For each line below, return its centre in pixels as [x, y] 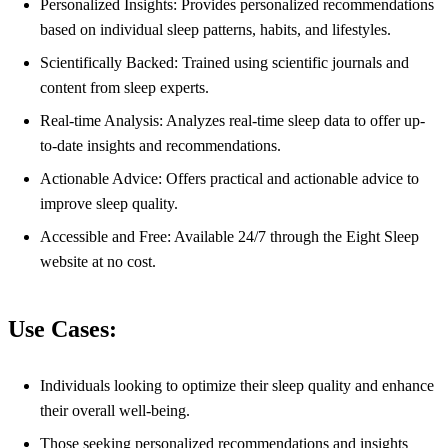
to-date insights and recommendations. [160, 146]
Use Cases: [62, 329]
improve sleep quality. [109, 204]
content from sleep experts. [124, 88]
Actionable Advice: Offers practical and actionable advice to [229, 179]
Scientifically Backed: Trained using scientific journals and [224, 63]
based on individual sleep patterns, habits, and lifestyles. [215, 30]
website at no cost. [98, 262]
